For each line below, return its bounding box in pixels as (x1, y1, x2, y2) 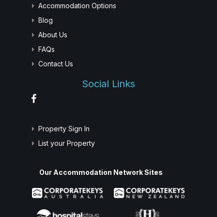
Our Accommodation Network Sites (39, 168, 163, 176)
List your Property (38, 139, 95, 147)
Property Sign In (38, 124, 90, 133)
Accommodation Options (38, 1, 116, 10)
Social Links (82, 77, 135, 90)
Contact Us (38, 59, 73, 68)
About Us (38, 30, 67, 39)
